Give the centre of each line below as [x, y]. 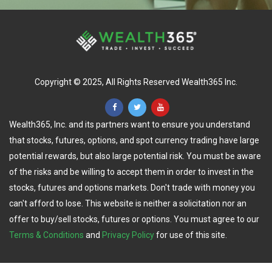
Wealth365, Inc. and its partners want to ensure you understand [130, 125]
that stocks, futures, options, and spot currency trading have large [134, 141]
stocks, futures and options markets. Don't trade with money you [132, 188]
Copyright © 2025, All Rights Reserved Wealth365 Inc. [136, 82]
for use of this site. [191, 235]
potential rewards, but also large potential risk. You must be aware [135, 156]
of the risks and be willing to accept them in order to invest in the [131, 172]
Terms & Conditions [46, 235]
